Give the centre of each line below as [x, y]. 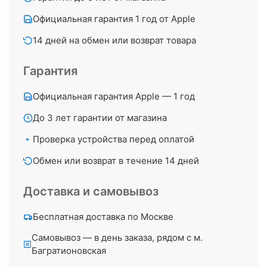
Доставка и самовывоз [91, 191]
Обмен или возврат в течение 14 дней [116, 161]
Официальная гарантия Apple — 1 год [114, 96]
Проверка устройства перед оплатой [114, 139]
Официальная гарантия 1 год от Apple [114, 19]
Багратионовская [69, 251]
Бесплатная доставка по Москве [103, 217]
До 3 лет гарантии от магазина [100, 118]
